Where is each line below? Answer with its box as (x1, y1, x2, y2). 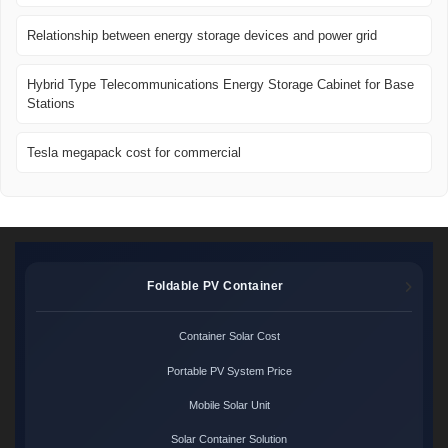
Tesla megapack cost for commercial (27, 145, 241, 161)
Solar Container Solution (171, 433, 288, 446)
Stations (27, 96, 75, 112)
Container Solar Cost (178, 330, 280, 343)
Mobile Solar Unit (188, 399, 270, 411)
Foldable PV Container (147, 279, 284, 294)
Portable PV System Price (166, 364, 292, 377)
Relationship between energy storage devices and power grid (27, 28, 377, 44)
